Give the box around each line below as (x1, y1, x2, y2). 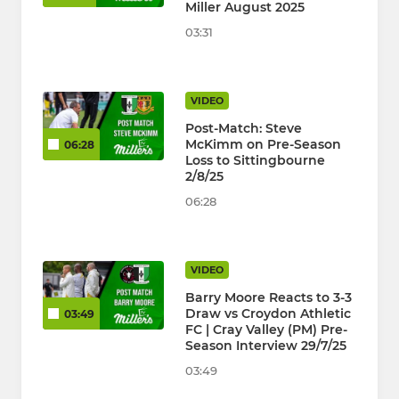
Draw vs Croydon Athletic (185, 305, 351, 322)
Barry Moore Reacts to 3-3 (185, 289, 352, 306)
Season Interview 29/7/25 (185, 338, 346, 354)
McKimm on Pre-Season (185, 136, 341, 153)
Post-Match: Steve (185, 120, 302, 137)
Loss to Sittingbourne (185, 152, 325, 169)
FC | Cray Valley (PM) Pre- (185, 322, 347, 338)
